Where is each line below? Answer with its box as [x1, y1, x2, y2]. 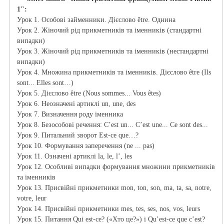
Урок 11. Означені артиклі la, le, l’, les [17, 152, 134, 160]
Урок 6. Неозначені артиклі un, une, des [17, 100, 135, 108]
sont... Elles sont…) [17, 79, 73, 87]
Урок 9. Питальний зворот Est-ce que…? [17, 131, 140, 139]
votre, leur [17, 194, 48, 202]
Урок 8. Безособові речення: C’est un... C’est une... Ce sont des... [17, 121, 210, 129]
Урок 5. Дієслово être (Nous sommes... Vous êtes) [17, 89, 163, 97]
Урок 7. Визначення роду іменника [17, 110, 123, 118]
